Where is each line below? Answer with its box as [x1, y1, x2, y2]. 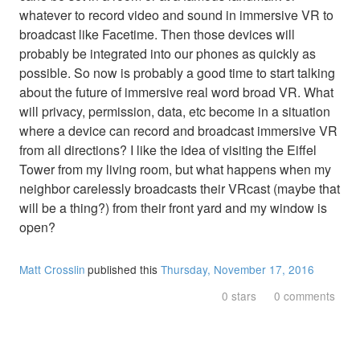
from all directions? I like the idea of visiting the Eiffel [19, 141, 317, 159]
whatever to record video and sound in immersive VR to [19, 6, 333, 24]
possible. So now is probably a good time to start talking [19, 63, 335, 82]
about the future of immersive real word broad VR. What [19, 83, 333, 101]
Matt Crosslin [19, 260, 85, 277]
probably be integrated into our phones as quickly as [19, 44, 316, 63]
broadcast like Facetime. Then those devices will [19, 25, 295, 43]
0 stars [221, 288, 256, 305]
